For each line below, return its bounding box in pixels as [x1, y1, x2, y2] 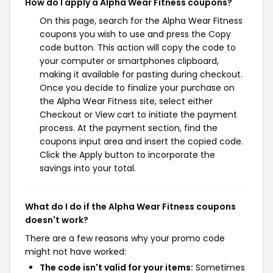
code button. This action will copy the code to [40, 41, 236, 54]
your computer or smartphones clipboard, [40, 55, 219, 67]
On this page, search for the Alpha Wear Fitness [40, 15, 243, 27]
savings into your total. [40, 162, 136, 174]
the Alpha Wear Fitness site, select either [40, 95, 213, 107]
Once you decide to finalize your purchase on [40, 82, 235, 94]
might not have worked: [25, 246, 126, 258]
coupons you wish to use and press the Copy [40, 28, 231, 40]
